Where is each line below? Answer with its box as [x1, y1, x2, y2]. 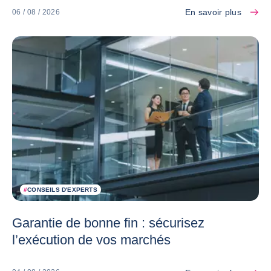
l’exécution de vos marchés [12, 232, 171, 247]
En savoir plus [185, 7, 241, 18]
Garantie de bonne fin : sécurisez [12, 215, 204, 230]
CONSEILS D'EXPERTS [27, 186, 97, 193]
